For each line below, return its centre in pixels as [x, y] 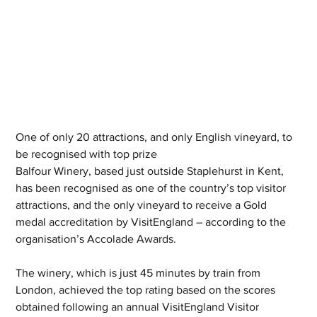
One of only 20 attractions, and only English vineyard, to [156, 137]
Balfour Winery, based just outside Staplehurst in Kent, [151, 171]
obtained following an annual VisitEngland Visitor [139, 307]
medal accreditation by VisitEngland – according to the [152, 222]
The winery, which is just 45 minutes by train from [140, 273]
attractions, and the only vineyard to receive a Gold [143, 205]
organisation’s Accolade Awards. [96, 239]
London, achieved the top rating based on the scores [147, 290]
